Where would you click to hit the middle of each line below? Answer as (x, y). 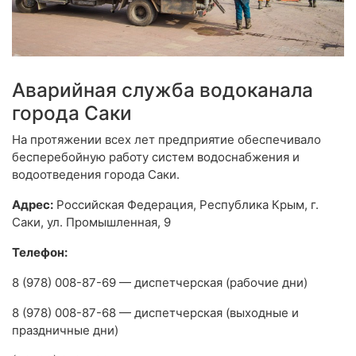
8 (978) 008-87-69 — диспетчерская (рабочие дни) (160, 283)
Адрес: (33, 205)
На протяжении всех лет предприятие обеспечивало (166, 140)
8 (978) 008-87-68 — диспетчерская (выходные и (155, 313)
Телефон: (40, 253)
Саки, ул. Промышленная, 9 (91, 222)
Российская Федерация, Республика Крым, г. (186, 205)
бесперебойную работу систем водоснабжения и (156, 157)
